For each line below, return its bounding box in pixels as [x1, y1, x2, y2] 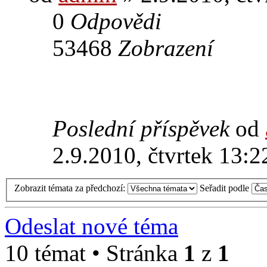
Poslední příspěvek [52, 115, 235, 141]
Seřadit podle [200, 183, 252, 194]
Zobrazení [118, 35, 213, 61]
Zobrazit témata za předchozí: [14, 183, 128, 194]
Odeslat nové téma [5, 213, 178, 240]
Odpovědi [70, 8, 162, 34]
